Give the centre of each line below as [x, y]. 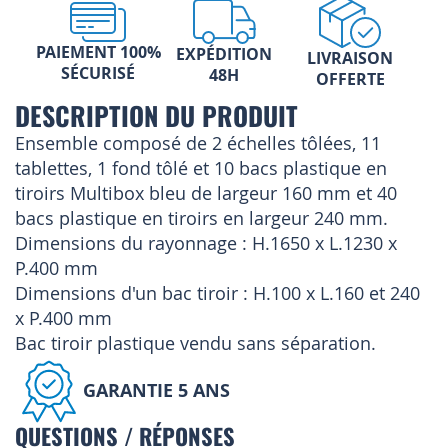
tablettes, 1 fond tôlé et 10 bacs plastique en [201, 168]
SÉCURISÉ [98, 72]
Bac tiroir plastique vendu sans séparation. [195, 343]
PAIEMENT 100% [98, 51]
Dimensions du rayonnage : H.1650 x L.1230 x [206, 243]
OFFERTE [350, 79]
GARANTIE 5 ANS [156, 390]
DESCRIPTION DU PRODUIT [156, 115]
